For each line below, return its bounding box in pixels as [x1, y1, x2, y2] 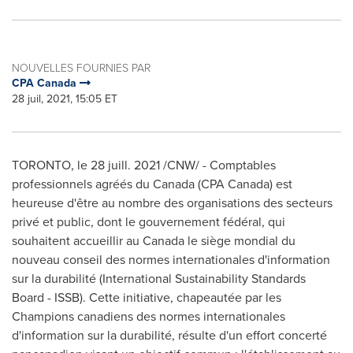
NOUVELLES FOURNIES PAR [12, 60, 150, 75]
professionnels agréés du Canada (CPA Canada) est [12, 175, 292, 193]
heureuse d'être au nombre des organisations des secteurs [12, 194, 333, 212]
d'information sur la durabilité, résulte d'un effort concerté [12, 326, 327, 344]
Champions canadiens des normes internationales [12, 307, 285, 325]
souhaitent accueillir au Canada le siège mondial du [12, 232, 295, 250]
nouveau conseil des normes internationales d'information [12, 251, 330, 269]
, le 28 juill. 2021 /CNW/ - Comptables [71, 156, 276, 174]
